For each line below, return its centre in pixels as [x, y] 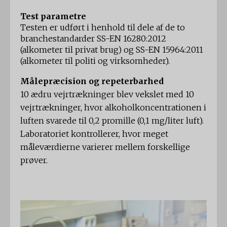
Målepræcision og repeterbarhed [92, 81]
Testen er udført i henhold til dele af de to [103, 28]
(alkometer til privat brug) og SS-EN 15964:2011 [112, 50]
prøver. [34, 160]
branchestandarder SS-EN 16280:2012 [93, 39]
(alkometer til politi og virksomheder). [95, 61]
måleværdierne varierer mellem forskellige [105, 147]
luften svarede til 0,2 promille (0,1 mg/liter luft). [112, 121]
